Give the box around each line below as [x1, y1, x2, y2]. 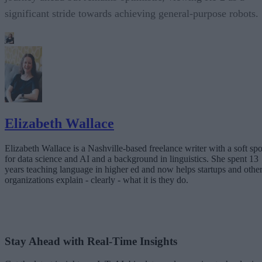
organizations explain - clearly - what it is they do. [5, 175, 188, 185]
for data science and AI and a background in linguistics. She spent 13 [5, 154, 258, 164]
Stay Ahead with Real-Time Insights [5, 235, 177, 248]
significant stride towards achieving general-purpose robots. [5, 7, 258, 19]
